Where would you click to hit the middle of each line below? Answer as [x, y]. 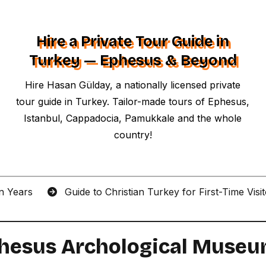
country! [133, 135]
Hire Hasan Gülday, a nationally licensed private [133, 85]
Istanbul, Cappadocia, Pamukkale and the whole [133, 118]
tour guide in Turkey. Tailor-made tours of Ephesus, [133, 102]
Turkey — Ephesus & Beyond [133, 61]
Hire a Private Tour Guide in [133, 42]
